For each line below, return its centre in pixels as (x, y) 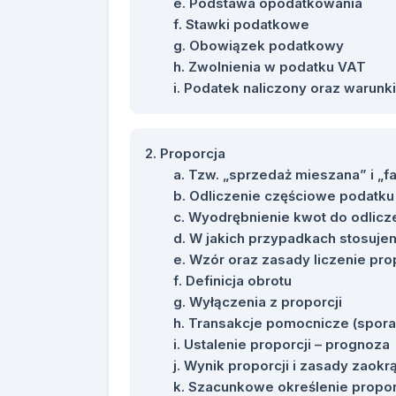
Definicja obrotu (239, 281)
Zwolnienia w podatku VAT (277, 67)
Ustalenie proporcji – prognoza (287, 344)
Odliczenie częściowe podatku (292, 196)
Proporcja (193, 153)
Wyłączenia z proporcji (266, 302)
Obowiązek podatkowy (267, 46)
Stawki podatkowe (247, 24)
